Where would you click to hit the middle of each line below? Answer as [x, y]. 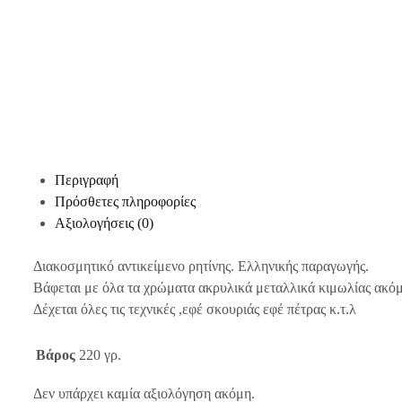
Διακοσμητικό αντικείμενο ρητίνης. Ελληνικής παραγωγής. [201, 266]
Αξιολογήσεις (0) [104, 223]
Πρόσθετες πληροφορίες [125, 201]
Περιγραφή [87, 180]
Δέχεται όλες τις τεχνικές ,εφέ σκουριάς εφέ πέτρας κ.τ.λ [195, 309]
